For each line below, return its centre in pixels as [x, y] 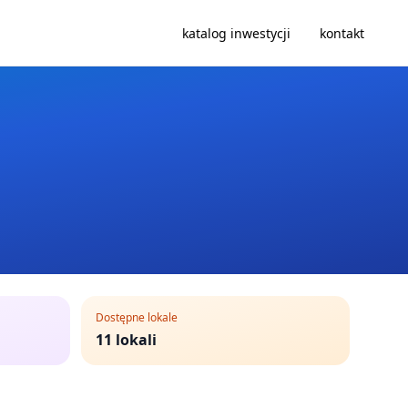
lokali [136, 340]
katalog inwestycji [236, 33]
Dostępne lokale [137, 317]
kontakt [342, 33]
